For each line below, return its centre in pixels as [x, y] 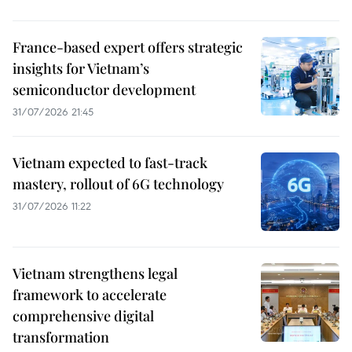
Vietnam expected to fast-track [110, 162]
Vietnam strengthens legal [95, 273]
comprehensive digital [83, 315]
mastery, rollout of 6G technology [118, 183]
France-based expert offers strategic [128, 47]
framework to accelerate [90, 294]
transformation [61, 337]
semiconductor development [104, 89]
